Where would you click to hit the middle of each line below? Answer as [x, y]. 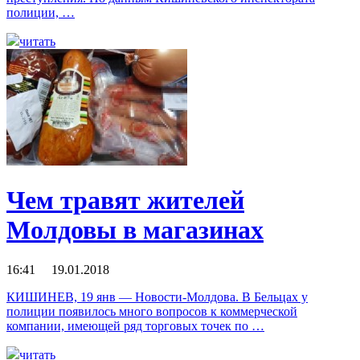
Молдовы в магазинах [135, 230]
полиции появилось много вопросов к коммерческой [152, 311]
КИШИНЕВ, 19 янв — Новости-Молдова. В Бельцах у [157, 297]
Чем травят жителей [125, 200]
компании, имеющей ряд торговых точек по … [135, 325]
